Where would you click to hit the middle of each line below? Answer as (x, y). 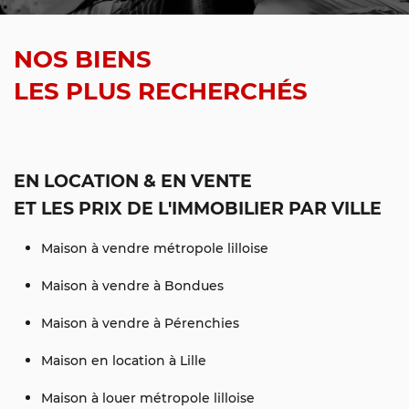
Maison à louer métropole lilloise (148, 397)
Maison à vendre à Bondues (132, 285)
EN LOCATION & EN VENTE (133, 179)
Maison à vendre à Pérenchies (140, 322)
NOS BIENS (83, 58)
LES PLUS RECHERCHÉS (161, 89)
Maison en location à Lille (124, 360)
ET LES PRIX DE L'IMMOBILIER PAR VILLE (198, 207)
